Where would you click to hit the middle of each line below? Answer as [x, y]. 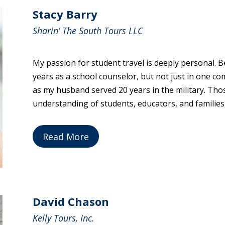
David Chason [71, 201]
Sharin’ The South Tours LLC [88, 31]
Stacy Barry [65, 14]
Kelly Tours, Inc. [63, 218]
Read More [66, 136]
